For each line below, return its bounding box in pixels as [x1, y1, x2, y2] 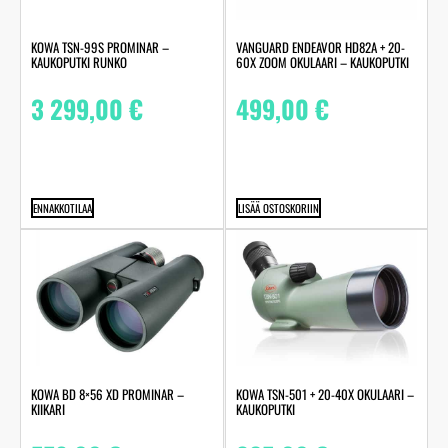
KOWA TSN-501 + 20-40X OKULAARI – [235, 383, 414, 404]
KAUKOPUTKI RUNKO [31, 52, 127, 73]
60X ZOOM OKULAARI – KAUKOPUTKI [235, 52, 409, 73]
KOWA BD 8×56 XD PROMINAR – [31, 383, 184, 404]
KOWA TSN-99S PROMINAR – [31, 37, 169, 58]
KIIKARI [31, 398, 65, 419]
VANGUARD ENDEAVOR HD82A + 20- [235, 37, 405, 58]
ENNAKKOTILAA [33, 200, 92, 217]
